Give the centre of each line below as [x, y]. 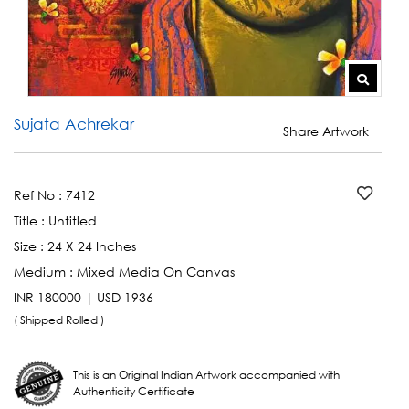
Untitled [73, 220]
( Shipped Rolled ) [60, 320]
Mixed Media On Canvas [156, 271]
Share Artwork [328, 131]
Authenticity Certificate [134, 391]
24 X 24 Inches [92, 246]
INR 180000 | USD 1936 [84, 297]
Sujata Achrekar [74, 124]
